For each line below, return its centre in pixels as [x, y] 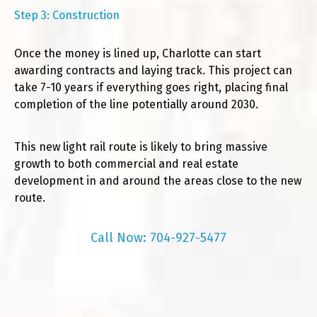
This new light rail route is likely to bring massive [141, 147]
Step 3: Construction [67, 16]
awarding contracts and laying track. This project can [153, 71]
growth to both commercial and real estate [126, 164]
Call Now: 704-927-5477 [158, 238]
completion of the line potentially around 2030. [136, 105]
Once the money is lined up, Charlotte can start [138, 54]
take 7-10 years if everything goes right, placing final [151, 88]
